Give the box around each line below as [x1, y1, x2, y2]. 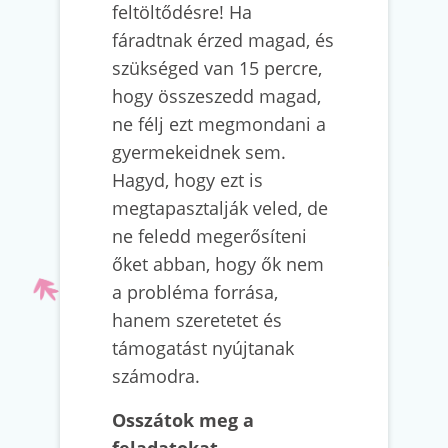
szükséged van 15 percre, [112, 56, 322, 81]
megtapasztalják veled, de [112, 196, 328, 221]
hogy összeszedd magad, [112, 84, 321, 109]
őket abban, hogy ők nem [112, 252, 324, 277]
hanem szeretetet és [112, 308, 282, 333]
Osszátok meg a [112, 408, 254, 433]
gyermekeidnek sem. [112, 140, 286, 165]
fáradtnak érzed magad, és [112, 28, 334, 53]
